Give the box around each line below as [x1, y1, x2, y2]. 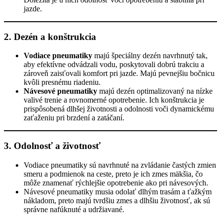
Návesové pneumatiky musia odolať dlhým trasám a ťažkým [24, 187, 212, 196]
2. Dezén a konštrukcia [4, 31, 96, 42]
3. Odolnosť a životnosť [4, 141, 101, 151]
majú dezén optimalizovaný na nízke [97, 87, 213, 96]
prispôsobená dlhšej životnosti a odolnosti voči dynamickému [24, 105, 214, 113]
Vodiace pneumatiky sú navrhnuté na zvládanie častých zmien [24, 160, 216, 169]
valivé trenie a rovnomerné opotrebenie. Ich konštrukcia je [24, 96, 204, 105]
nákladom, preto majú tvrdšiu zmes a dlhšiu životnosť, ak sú [24, 196, 210, 205]
